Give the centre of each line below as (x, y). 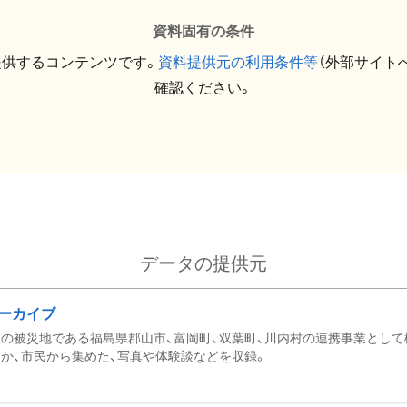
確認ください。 (203, 88)
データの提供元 (203, 263)
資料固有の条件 (203, 31)
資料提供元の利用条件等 (238, 62)
